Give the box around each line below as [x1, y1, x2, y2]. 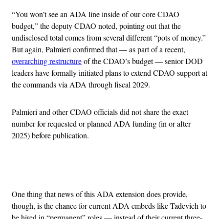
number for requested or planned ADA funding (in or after [12, 118, 191, 129]
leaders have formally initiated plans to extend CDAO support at [12, 67, 207, 78]
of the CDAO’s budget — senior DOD [82, 55, 203, 66]
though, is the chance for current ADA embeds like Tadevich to [12, 200, 206, 211]
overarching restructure [12, 55, 82, 66]
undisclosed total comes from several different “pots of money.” [12, 32, 206, 43]
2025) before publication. [12, 130, 89, 140]
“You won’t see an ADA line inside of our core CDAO [12, 8, 179, 19]
